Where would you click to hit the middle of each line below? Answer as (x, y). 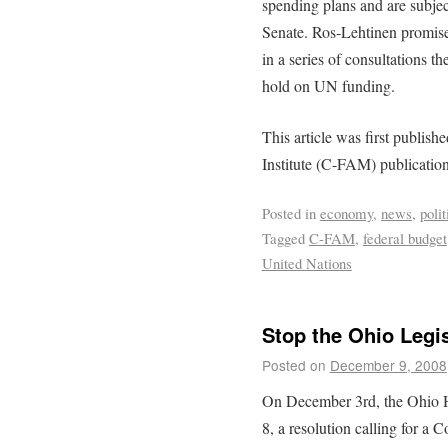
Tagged (283, 237)
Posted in (288, 212)
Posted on (293, 365)
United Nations (306, 262)
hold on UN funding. (328, 85)
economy (346, 212)
